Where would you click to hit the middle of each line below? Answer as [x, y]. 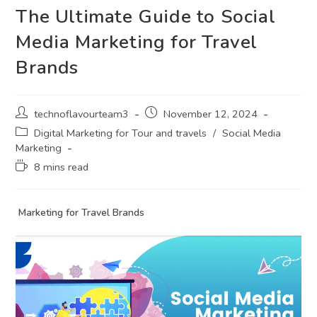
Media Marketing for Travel [137, 42]
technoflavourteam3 [82, 114]
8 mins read [62, 167]
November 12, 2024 [211, 114]
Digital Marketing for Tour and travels [121, 133]
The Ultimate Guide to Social [146, 16]
